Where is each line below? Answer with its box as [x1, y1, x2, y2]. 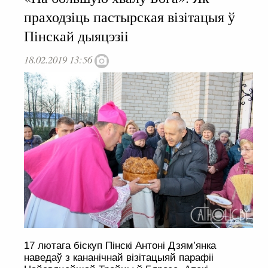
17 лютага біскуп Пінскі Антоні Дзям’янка [24, 240, 216, 252]
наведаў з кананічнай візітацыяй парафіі [24, 252, 214, 264]
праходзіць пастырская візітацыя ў [24, 7, 235, 27]
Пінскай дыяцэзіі [24, 26, 129, 46]
